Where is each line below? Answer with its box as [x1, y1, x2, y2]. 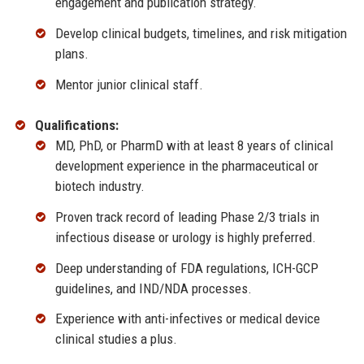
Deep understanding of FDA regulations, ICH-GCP [54, 259, 318, 276]
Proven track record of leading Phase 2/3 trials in [54, 208, 319, 225]
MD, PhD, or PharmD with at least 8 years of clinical [54, 137, 333, 154]
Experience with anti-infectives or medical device [54, 310, 320, 327]
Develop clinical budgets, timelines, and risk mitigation [54, 25, 347, 42]
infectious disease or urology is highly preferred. [54, 228, 316, 245]
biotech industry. [54, 178, 145, 195]
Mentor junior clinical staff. [54, 76, 203, 93]
